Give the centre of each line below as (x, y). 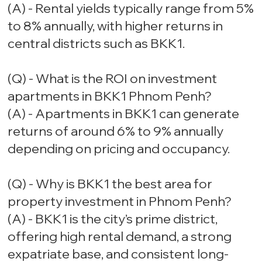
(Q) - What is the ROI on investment (113, 79)
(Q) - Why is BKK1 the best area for (110, 184)
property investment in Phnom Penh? (120, 201)
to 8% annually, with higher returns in (116, 26)
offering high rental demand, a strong (120, 237)
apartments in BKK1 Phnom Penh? (110, 96)
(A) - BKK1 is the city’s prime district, (113, 219)
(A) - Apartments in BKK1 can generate (124, 114)
